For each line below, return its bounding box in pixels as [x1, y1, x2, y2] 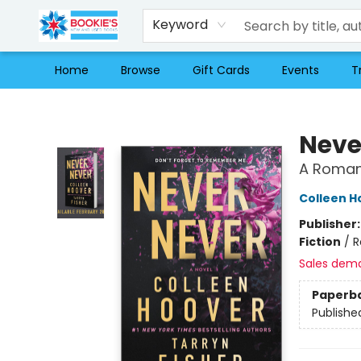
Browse [121, 62, 160, 78]
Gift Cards [193, 62, 250, 78]
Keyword [152, 15, 209, 34]
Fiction [298, 234, 341, 250]
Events [282, 62, 319, 78]
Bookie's [12, 96, 56, 112]
